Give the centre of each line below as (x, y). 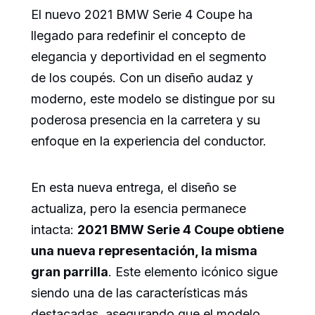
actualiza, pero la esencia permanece (139, 208)
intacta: (54, 230)
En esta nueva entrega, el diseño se (134, 187)
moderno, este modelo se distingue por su (153, 99)
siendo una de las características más (139, 293)
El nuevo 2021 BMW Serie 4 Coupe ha (142, 14)
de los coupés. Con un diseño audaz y (142, 78)
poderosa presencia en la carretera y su (146, 120)
